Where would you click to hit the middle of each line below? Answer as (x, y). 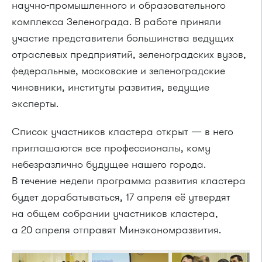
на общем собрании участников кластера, (115, 213)
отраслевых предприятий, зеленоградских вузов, (129, 54)
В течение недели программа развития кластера (129, 181)
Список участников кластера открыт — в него (123, 132)
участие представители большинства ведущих (123, 38)
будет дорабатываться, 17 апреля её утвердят (121, 197)
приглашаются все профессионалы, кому (111, 148)
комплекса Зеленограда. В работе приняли (116, 22)
